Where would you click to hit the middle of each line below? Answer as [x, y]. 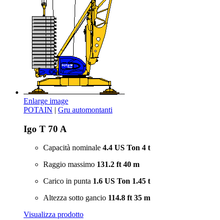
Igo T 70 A [45, 129]
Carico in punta [68, 181]
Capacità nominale [73, 148]
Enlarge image [46, 101]
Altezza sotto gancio [76, 198]
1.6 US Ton [111, 181]
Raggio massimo [70, 165]
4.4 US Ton [121, 148]
